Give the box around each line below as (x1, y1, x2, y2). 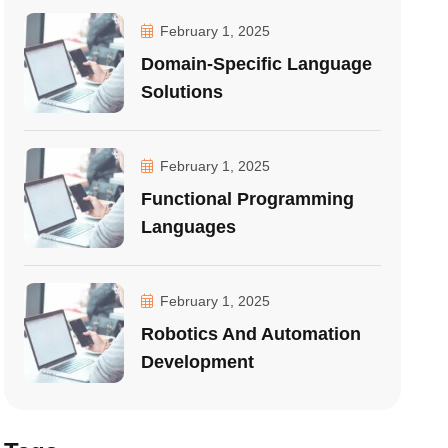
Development (141, 352, 255, 372)
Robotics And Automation (141, 324, 362, 344)
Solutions (141, 82, 224, 102)
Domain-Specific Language (141, 54, 373, 74)
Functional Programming (141, 189, 355, 209)
